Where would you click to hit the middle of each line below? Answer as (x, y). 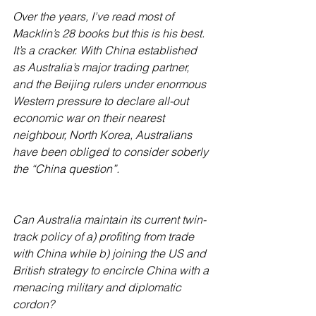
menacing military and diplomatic (98, 287)
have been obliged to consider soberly (112, 152)
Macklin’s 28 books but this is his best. (110, 33)
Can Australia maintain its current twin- (109, 219)
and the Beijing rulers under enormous (111, 84)
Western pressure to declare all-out (102, 101)
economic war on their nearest (90, 118)
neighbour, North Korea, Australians (104, 135)
